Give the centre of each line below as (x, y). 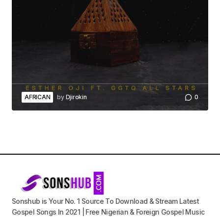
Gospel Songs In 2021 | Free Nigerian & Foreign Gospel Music (108, 212)
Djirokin (76, 97)
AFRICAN (38, 97)
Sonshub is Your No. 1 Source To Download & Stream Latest (106, 201)
